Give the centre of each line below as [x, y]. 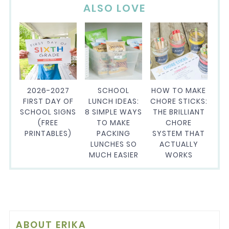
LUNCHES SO [113, 144]
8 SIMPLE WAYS [114, 112]
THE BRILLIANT [179, 112]
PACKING [114, 134]
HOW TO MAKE [179, 91]
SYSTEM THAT [179, 134]
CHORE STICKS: [179, 101]
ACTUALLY [179, 144]
